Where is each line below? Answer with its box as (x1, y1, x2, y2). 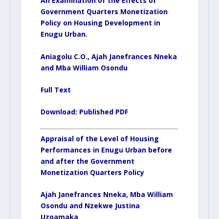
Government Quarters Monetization (40, 7, 168, 17)
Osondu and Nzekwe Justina (40, 201, 140, 211)
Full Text (40, 85, 71, 95)
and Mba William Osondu (40, 63, 128, 72)
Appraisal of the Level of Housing (40, 133, 159, 143)
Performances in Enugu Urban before (40, 145, 172, 154)
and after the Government (40, 156, 134, 166)
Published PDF (79, 107, 128, 117)
